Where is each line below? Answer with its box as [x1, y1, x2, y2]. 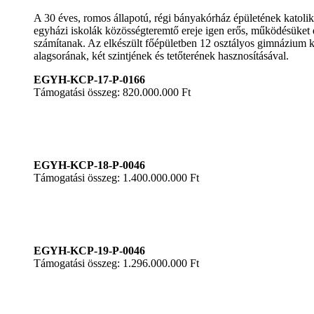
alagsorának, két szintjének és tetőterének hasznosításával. [34, 49, 289, 62]
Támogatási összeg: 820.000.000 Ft [34, 86, 191, 98]
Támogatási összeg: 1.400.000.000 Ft [34, 171, 199, 184]
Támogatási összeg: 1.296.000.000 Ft [34, 257, 199, 269]
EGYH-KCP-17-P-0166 [34, 73, 145, 86]
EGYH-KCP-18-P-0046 [34, 158, 145, 171]
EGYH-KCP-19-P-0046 [34, 244, 145, 257]
